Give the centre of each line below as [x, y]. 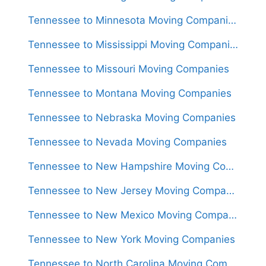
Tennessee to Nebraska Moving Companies [132, 117]
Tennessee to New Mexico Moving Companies [233, 215]
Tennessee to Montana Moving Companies [130, 93]
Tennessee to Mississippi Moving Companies [234, 44]
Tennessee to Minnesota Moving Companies [232, 20]
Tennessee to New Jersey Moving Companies [230, 190]
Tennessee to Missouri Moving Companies [129, 69]
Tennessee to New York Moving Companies [132, 239]
